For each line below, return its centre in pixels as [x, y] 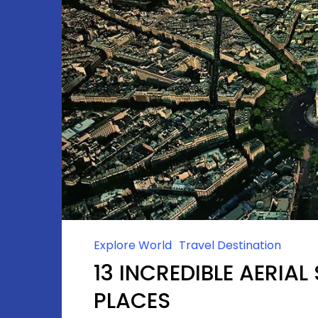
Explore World [133, 246]
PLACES [132, 301]
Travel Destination [230, 246]
